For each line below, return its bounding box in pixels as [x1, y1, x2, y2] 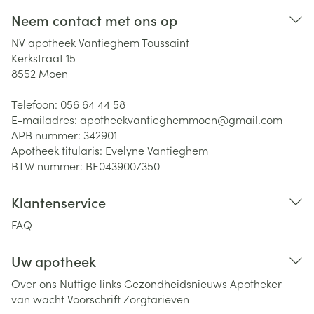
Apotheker [230, 275, 282, 291]
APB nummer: [11, 127, 83, 142]
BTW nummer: [11, 158, 86, 173]
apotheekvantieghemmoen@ [80, 111, 228, 127]
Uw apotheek [11, 251, 96, 271]
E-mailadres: [11, 111, 80, 127]
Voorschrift [67, 291, 121, 306]
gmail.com [228, 111, 282, 127]
